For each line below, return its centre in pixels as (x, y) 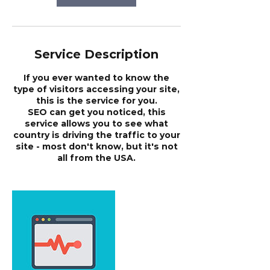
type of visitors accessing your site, (96, 89)
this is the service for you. (96, 100)
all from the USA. (96, 158)
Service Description (96, 54)
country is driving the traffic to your (96, 135)
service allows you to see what (96, 123)
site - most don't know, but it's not (96, 146)
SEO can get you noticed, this (96, 112)
